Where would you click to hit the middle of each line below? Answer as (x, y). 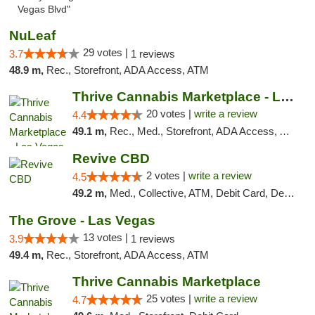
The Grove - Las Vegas (82, 220)
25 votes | (170, 298)
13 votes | (107, 237)
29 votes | (107, 52)
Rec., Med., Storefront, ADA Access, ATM (194, 131)
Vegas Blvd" (44, 9)
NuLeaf (32, 36)
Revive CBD (111, 159)
